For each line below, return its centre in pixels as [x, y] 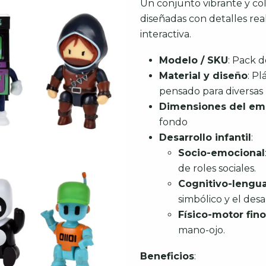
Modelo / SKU [194, 60]
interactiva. [166, 34]
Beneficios [167, 256]
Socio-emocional [221, 153]
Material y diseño [203, 76]
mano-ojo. [202, 230]
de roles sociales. [217, 168]
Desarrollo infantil [205, 137]
